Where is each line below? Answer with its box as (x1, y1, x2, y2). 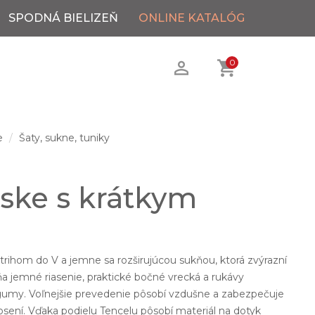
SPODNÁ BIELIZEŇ (8, 11, 118, 25)
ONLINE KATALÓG (139, 11, 245, 25)
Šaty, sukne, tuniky (19, 131, 110, 144)
